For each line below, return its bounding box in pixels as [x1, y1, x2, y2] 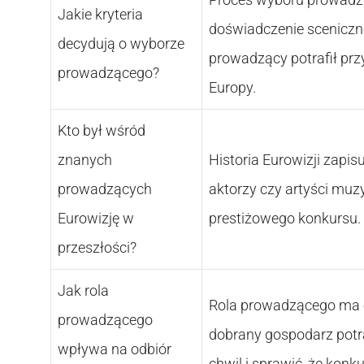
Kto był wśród [58, 121, 145, 139]
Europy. [209, 78, 256, 96]
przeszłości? [58, 238, 136, 256]
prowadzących [58, 180, 152, 197]
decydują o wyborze [58, 34, 184, 52]
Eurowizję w [58, 209, 134, 227]
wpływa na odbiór [58, 340, 171, 357]
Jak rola [58, 281, 109, 299]
